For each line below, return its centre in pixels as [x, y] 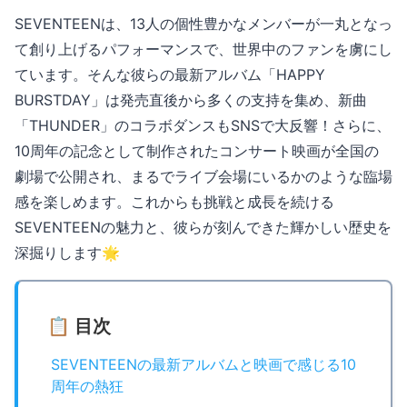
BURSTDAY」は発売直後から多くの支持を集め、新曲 [191, 99]
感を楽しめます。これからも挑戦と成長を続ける [174, 201]
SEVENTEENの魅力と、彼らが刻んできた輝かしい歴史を [203, 227]
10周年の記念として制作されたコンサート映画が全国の [197, 150]
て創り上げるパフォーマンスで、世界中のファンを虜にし [203, 49]
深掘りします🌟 [67, 252]
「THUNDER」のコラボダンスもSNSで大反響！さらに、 [203, 125]
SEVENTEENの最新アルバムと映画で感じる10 [203, 364]
